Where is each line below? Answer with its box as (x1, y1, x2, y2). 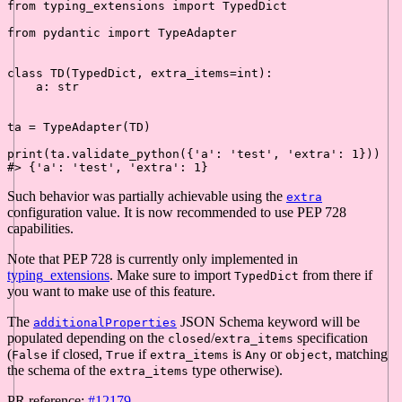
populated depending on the (7, 330, 168, 346)
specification (293, 330, 368, 346)
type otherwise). (188, 363, 283, 379)
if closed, (48, 346, 106, 363)
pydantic (36, 26, 108, 40)
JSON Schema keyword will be (177, 314, 360, 330)
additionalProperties (33, 316, 177, 330)
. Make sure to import (109, 267, 234, 284)
